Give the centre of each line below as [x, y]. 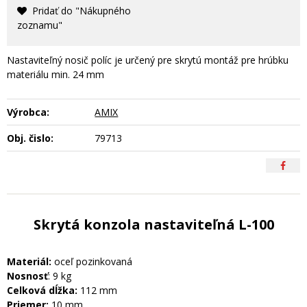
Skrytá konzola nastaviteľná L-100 [153, 224]
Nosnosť [27, 275]
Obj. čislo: [30, 138]
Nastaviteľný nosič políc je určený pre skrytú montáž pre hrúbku [148, 60]
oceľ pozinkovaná [93, 261]
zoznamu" [40, 25]
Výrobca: [28, 112]
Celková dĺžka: [44, 290]
